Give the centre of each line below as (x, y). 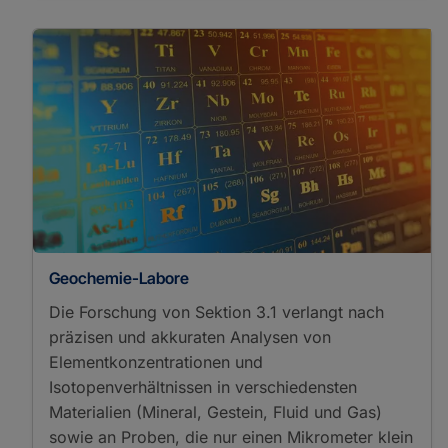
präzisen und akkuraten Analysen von (190, 336)
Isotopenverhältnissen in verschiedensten (203, 386)
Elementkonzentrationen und (156, 361)
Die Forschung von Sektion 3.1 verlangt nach (216, 311)
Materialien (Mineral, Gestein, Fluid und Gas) (215, 411)
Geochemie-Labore (119, 277)
